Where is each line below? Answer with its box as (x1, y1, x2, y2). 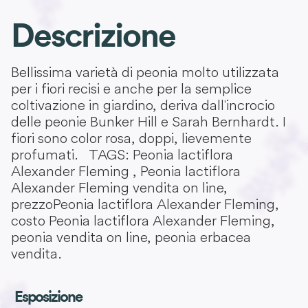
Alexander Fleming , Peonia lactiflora (11, 161, 241, 180)
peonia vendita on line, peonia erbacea (11, 227, 251, 246)
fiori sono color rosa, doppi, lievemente (11, 128, 252, 147)
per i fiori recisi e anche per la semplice (11, 78, 252, 98)
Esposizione (14, 289, 82, 305)
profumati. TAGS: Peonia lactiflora (11, 144, 233, 164)
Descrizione (11, 19, 175, 53)
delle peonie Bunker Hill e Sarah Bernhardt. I (11, 111, 286, 131)
